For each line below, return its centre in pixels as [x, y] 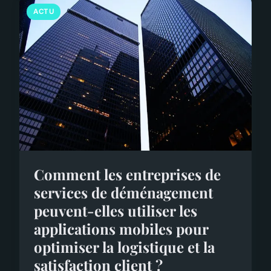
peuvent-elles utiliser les [116, 210]
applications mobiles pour [121, 228]
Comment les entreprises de [127, 174]
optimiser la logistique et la [124, 247]
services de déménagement [123, 192]
